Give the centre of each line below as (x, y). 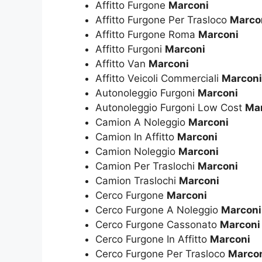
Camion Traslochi (137, 180)
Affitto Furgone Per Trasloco (163, 20)
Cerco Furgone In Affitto (153, 239)
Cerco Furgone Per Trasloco (162, 254)
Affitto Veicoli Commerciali (158, 78)
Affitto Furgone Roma (147, 34)
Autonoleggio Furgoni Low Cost (170, 107)
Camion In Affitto (136, 137)
